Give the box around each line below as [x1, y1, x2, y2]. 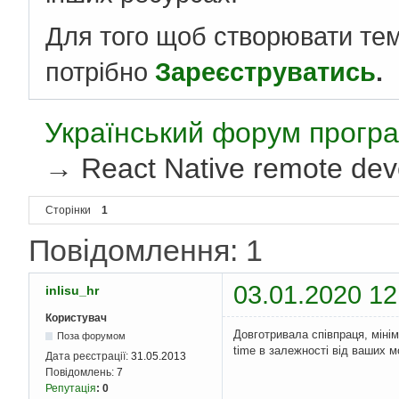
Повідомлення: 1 [28, 233, 263, 268]
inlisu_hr [45, 283, 99, 298]
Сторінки [45, 204, 91, 217]
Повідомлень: [45, 366, 117, 379]
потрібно [45, 57, 155, 87]
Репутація [45, 382, 96, 395]
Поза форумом [57, 330, 126, 342]
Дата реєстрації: [45, 350, 131, 363]
